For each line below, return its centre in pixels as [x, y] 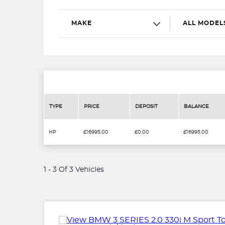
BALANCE [196, 106]
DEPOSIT [146, 106]
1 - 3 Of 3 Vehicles [74, 170]
